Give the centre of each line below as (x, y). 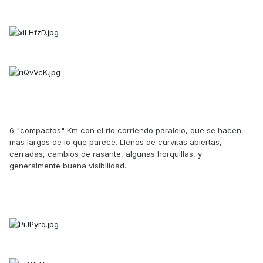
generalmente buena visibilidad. (68, 165)
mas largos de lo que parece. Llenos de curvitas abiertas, (116, 142)
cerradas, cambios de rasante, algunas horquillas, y (106, 154)
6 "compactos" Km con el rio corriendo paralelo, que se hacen (125, 130)
